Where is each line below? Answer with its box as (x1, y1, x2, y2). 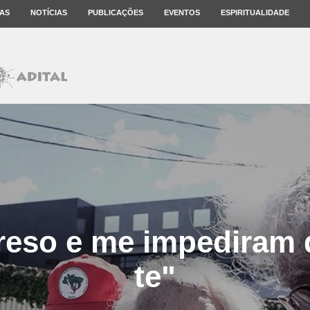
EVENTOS (164, 8, 200, 17)
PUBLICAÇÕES (88, 8, 143, 17)
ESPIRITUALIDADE (221, 8, 289, 17)
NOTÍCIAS (30, 8, 67, 17)
